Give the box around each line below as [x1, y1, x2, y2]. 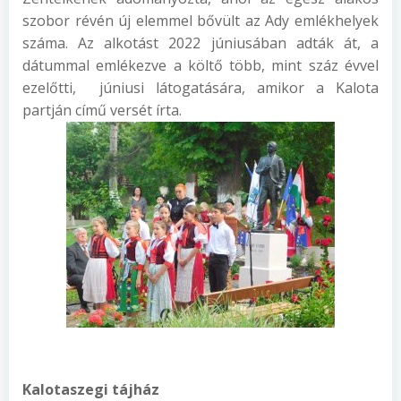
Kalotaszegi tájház [22, 380, 159, 399]
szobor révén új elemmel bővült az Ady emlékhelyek [22, 11, 379, 30]
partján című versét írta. [22, 100, 182, 120]
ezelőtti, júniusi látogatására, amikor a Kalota [22, 78, 379, 98]
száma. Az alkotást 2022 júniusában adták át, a [22, 33, 379, 53]
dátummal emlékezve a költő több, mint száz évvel [22, 55, 379, 75]
